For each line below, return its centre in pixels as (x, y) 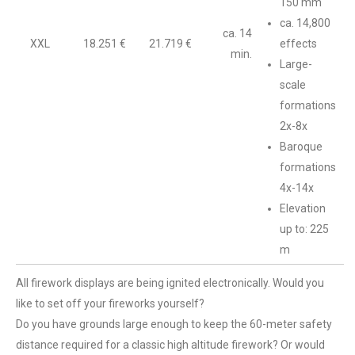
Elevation (303, 208)
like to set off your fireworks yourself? (110, 303)
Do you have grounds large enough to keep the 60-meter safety (174, 324)
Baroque (301, 147)
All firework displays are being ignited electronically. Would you (170, 283)
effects (298, 44)
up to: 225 (304, 229)
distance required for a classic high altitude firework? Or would (170, 345)
